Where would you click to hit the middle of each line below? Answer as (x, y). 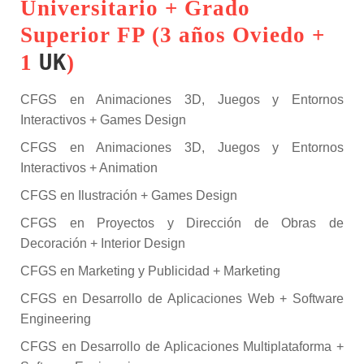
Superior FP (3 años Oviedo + (173, 35)
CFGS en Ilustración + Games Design (129, 195)
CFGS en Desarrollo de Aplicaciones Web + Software (182, 299)
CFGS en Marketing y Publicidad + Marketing (150, 271)
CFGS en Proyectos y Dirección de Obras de (182, 223)
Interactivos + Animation (89, 168)
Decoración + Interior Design (103, 243)
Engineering (56, 319)
